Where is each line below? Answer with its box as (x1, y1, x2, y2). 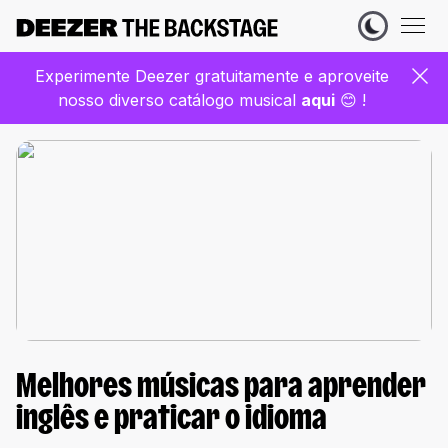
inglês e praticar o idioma (16, 405, 327, 437)
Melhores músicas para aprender (16, 373, 426, 405)
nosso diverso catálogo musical (58, 90, 301, 110)
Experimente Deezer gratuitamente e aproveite (35, 66, 389, 86)
